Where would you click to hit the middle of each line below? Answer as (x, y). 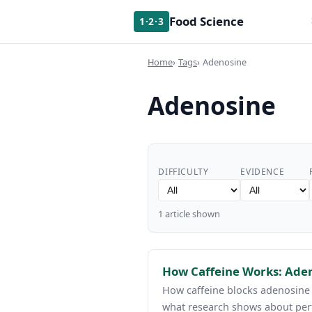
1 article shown (189, 214)
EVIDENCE (263, 172)
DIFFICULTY (184, 172)
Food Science (207, 21)
